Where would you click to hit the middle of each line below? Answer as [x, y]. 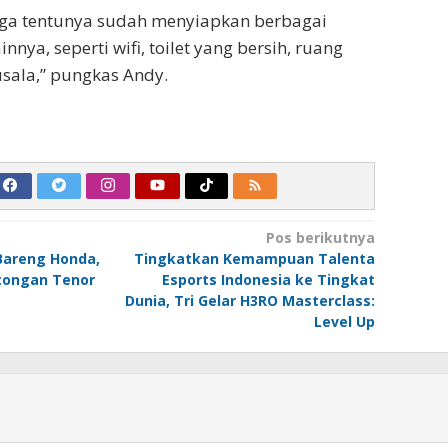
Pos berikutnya [320, 238]
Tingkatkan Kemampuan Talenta [254, 259]
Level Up [344, 322]
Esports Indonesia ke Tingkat [268, 280]
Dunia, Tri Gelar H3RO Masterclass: [249, 301]
